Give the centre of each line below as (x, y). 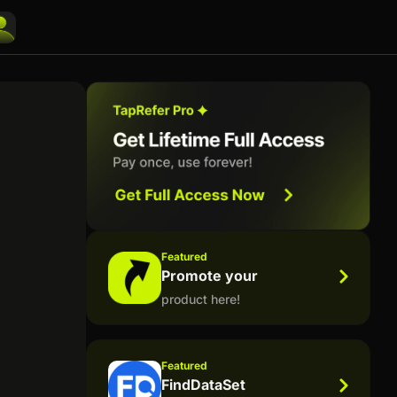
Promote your (209, 275)
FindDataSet (203, 384)
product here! (200, 299)
